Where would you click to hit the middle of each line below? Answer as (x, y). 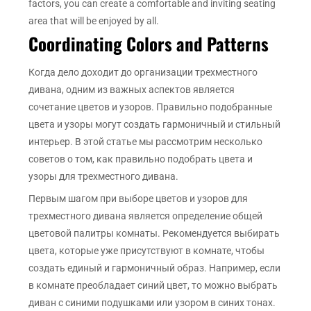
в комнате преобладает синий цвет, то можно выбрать (153, 286)
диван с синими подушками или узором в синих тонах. (152, 303)
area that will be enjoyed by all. (94, 21)
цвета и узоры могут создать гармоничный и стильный (155, 125)
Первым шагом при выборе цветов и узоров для (138, 199)
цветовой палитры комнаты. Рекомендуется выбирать (154, 234)
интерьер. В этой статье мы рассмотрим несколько (146, 142)
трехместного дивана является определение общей (146, 216)
